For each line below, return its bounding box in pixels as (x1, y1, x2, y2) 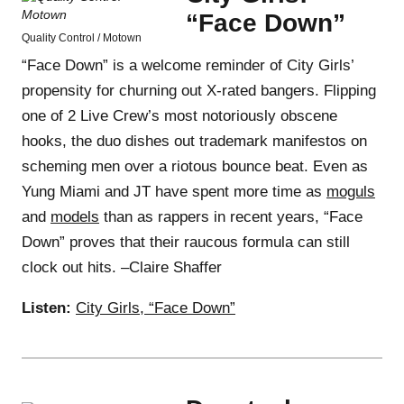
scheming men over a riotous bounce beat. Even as (22, 157, 368, 175)
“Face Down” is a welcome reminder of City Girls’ (22, 56, 353, 74)
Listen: (22, 298, 71, 317)
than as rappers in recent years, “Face (99, 207, 363, 225)
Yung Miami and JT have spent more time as (22, 182, 326, 200)
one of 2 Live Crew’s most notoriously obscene (22, 106, 337, 124)
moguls (326, 182, 375, 200)
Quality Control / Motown (22, 31, 142, 44)
